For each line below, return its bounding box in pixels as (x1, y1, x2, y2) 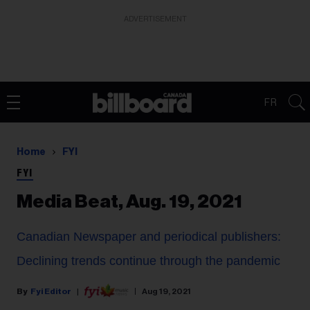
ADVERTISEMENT (123, 15, 187, 23)
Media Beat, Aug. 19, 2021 (17, 192, 242, 211)
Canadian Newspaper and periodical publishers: (17, 230, 281, 244)
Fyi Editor (30, 286, 71, 295)
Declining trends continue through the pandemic (17, 254, 280, 268)
